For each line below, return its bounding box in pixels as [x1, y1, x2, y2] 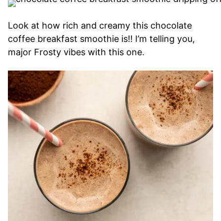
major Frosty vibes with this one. [8, 46, 145, 57]
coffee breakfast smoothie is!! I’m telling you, [8, 33, 195, 44]
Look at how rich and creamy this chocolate [8, 20, 192, 31]
